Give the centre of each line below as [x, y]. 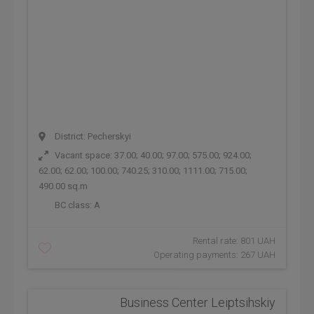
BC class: [73, 205]
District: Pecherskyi [92, 136]
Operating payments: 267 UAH [214, 255]
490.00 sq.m [63, 186]
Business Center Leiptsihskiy [198, 302]
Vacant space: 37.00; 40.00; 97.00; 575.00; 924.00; [152, 155]
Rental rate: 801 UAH [234, 241]
